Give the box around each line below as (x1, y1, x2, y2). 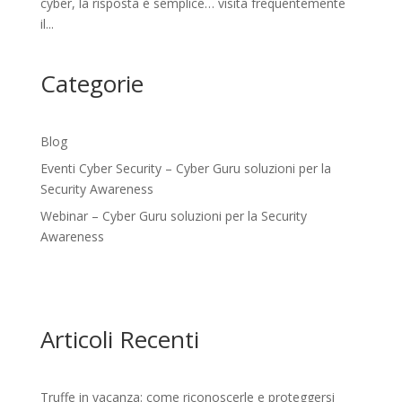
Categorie (39, 67, 144, 100)
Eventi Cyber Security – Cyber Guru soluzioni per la (39, 160, 331, 178)
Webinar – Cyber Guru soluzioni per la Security (39, 207, 307, 225)
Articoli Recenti (39, 323, 199, 356)
